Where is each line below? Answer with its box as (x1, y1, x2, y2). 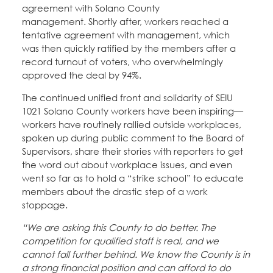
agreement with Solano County (22, 2, 160, 14)
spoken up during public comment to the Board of (22, 132, 244, 144)
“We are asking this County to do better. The (22, 222, 216, 233)
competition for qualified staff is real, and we (22, 235, 219, 247)
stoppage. (22, 199, 68, 211)
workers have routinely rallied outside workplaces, (22, 119, 241, 130)
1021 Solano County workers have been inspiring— (22, 105, 243, 117)
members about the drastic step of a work (22, 186, 208, 197)
